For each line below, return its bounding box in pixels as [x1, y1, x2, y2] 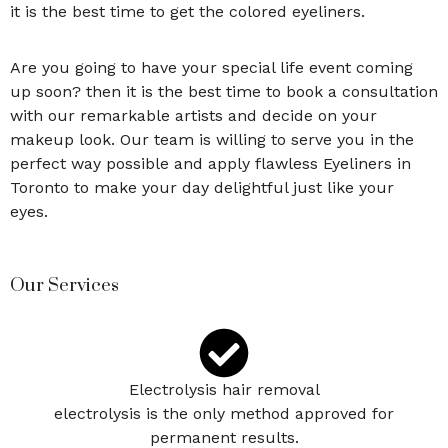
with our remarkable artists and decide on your [10, 105, 377, 125]
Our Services [10, 273, 119, 297]
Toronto [10, 177, 69, 197]
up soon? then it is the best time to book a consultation [10, 81, 438, 101]
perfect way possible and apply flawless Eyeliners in [10, 153, 411, 173]
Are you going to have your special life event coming [10, 57, 413, 77]
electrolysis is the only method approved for [54, 403, 394, 423]
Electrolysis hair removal [128, 379, 320, 399]
